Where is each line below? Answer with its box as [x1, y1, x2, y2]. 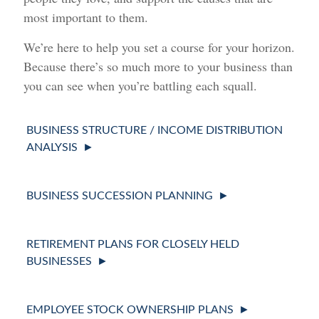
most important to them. [23, 9, 149, 26]
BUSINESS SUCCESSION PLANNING [26, 190, 214, 202]
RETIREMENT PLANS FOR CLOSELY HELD [26, 239, 240, 251]
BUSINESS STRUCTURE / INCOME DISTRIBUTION [26, 125, 283, 137]
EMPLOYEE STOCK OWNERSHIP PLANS [26, 304, 234, 316]
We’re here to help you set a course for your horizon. [23, 38, 296, 56]
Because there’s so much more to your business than [23, 58, 293, 75]
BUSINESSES [26, 256, 93, 268]
